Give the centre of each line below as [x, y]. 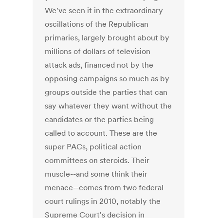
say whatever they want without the [109, 106]
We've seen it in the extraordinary [104, 10]
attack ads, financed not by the [99, 65]
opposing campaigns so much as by [107, 79]
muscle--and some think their [96, 174]
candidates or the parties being [100, 119]
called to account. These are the [101, 133]
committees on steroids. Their [97, 160]
